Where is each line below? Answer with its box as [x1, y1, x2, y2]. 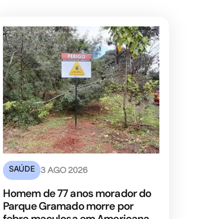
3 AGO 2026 [41, 166, 88, 175]
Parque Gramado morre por [3, 199, 133, 214]
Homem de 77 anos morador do [3, 186, 152, 201]
